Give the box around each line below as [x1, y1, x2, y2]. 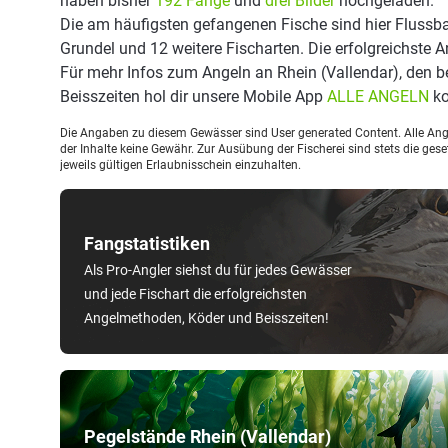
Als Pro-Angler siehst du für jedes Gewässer [84, 262, 352, 278]
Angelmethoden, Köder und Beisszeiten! [84, 310, 329, 326]
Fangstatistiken [84, 233, 210, 254]
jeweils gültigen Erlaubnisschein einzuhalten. [60, 158, 301, 172]
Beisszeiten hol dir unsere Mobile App [60, 87, 327, 106]
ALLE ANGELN [327, 87, 429, 106]
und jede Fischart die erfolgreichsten [84, 286, 307, 302]
